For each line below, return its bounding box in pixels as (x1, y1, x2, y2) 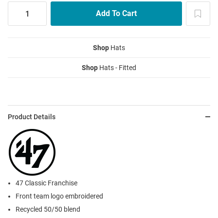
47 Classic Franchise (16, 179, 77, 187)
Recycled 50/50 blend (16, 205, 80, 214)
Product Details (8, 113, 55, 121)
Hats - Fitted (98, 64, 136, 72)
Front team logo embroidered (16, 192, 103, 200)
